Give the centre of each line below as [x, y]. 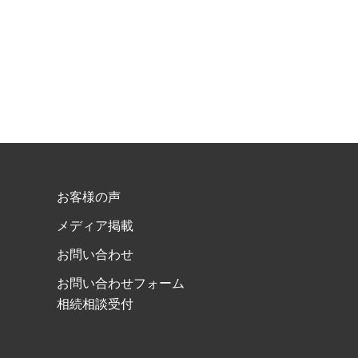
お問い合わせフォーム [121, 283]
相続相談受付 [95, 304]
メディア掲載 [95, 226]
